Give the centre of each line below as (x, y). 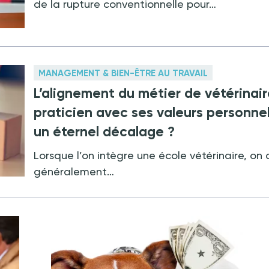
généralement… (74, 172)
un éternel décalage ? (104, 132)
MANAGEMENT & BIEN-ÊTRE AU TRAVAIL (123, 74)
